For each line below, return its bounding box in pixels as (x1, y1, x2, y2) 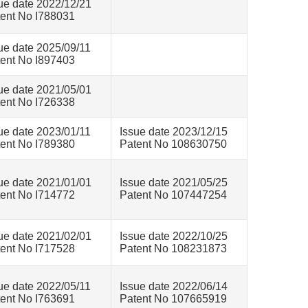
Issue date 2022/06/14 (120, 280, 228, 292)
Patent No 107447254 (120, 189, 227, 201)
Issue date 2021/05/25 (120, 177, 228, 188)
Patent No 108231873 (120, 243, 227, 254)
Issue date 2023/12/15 (120, 126, 228, 137)
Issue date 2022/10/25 (120, 230, 228, 242)
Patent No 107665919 (120, 293, 227, 305)
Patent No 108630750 (120, 138, 227, 150)
